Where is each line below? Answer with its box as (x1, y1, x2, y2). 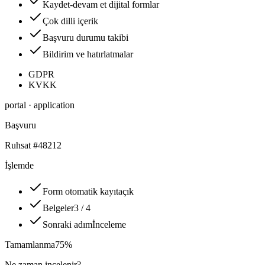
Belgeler (43, 203, 74, 214)
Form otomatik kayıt (43, 186, 118, 197)
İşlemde (5, 160, 34, 171)
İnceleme (92, 219, 126, 230)
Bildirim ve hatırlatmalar (43, 49, 133, 60)
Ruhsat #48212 (5, 140, 62, 151)
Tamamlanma (5, 240, 55, 250)
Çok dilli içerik (43, 16, 98, 27)
